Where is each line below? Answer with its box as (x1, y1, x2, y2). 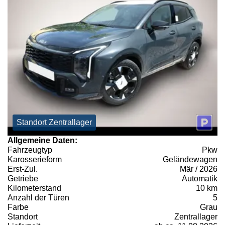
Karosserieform (8, 155, 62, 164)
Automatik (182, 174, 217, 183)
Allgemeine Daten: (8, 136, 77, 145)
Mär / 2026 (180, 164, 217, 173)
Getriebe (8, 174, 38, 183)
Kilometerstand (8, 183, 61, 192)
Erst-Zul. (8, 164, 38, 173)
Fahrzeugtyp (8, 145, 52, 154)
